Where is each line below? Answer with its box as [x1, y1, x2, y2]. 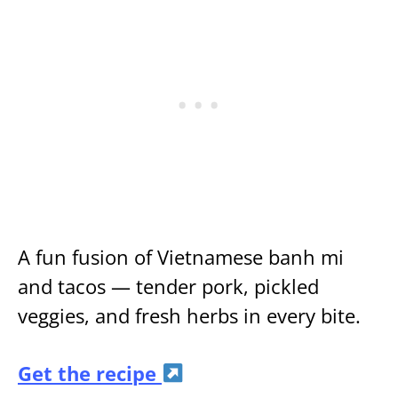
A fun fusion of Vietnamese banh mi [18, 243, 344, 271]
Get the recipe [18, 359, 162, 387]
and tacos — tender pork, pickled [18, 272, 319, 300]
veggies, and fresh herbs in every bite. [18, 301, 361, 330]
